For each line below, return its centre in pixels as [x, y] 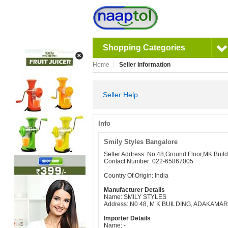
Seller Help [120, 95]
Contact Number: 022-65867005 [149, 161]
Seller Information [145, 65]
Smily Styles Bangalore [141, 142]
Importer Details [127, 218]
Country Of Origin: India [136, 176]
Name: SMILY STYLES [135, 197]
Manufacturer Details [134, 190]
